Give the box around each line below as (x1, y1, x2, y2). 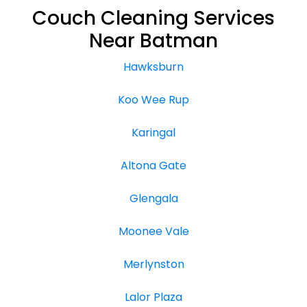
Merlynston (123, 256, 184, 272)
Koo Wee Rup (118, 91, 189, 108)
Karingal (132, 124, 175, 140)
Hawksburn (123, 58, 184, 75)
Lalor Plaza (125, 288, 182, 305)
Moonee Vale (118, 223, 189, 239)
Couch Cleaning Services (32, 4, 275, 32)
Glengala (129, 190, 178, 206)
